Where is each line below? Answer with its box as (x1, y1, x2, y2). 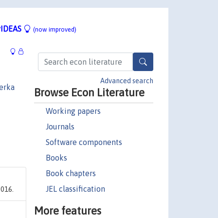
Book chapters (45, 168, 96, 178)
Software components (45, 137, 122, 146)
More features (34, 204, 101, 217)
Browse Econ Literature (34, 86, 145, 99)
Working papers (45, 106, 101, 115)
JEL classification (45, 184, 105, 193)
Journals (45, 122, 74, 131)
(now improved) (33, 25, 76, 33)
